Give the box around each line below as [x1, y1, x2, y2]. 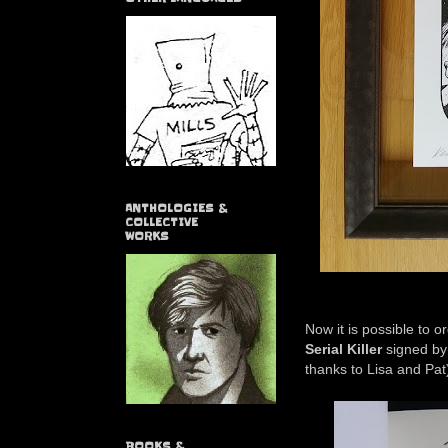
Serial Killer [305, 341, 382, 358]
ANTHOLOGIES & [125, 201, 227, 216]
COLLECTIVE [125, 215, 198, 230]
